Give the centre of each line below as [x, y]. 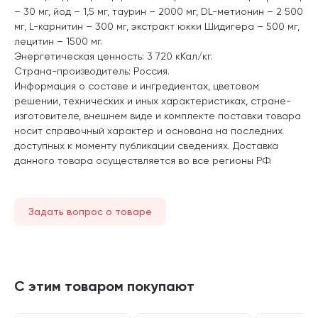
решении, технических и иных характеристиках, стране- [153, 100]
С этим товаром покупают [104, 286]
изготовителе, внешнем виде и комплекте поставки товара [158, 115]
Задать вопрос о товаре [90, 211]
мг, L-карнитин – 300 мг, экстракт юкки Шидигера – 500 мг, [157, 26]
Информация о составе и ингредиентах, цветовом [137, 86]
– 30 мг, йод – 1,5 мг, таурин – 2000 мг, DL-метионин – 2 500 [159, 11]
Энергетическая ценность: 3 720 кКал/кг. [114, 56]
